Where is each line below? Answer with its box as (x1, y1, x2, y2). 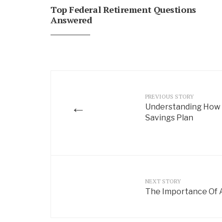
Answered (51, 13, 92, 26)
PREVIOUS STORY (145, 92, 194, 100)
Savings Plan (145, 112, 195, 122)
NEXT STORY (145, 177, 181, 185)
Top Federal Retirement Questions (51, 3, 196, 15)
